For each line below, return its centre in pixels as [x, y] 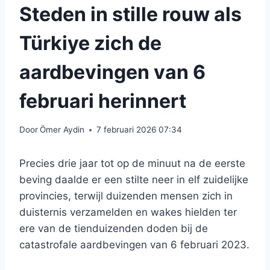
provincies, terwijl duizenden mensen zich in [126, 196]
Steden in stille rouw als [130, 14]
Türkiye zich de [90, 43]
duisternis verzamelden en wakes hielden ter [128, 212]
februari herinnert [103, 101]
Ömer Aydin [62, 130]
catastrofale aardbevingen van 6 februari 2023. [134, 245]
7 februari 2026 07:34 [140, 130]
